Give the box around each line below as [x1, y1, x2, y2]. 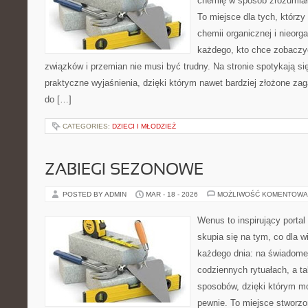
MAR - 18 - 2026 [146, 190, 198, 198]
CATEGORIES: [63, 122, 112, 130]
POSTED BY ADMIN [63, 190, 129, 198]
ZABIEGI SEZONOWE [45, 163, 203, 178]
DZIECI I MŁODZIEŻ [112, 122, 176, 130]
